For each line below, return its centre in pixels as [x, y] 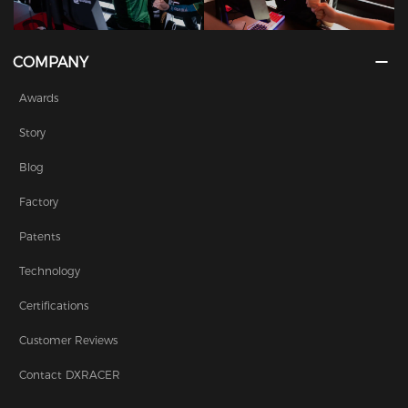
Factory [39, 201]
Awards [39, 97]
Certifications [54, 305]
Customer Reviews [69, 340]
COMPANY [51, 62]
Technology [50, 270]
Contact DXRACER [70, 374]
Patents [40, 236]
